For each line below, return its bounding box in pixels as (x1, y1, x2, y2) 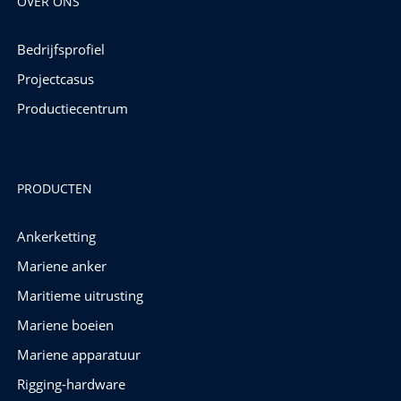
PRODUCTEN (16, 180, 92, 198)
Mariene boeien (16, 316, 114, 335)
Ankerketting (16, 227, 96, 246)
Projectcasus (16, 70, 94, 89)
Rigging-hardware (16, 375, 125, 394)
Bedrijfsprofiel (16, 40, 105, 59)
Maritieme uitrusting (16, 286, 143, 305)
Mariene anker (16, 257, 107, 276)
